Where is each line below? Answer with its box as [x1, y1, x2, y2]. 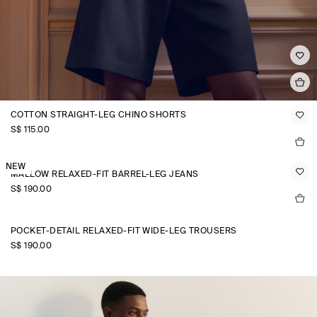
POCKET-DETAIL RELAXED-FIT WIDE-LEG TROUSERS [11, 227, 237, 236]
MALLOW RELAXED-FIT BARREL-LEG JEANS [11, 171, 199, 179]
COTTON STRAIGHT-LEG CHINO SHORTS [11, 111, 187, 120]
